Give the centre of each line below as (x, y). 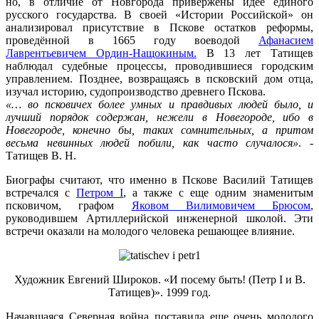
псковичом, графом (69, 206)
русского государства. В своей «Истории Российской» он (159, 15)
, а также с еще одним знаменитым (218, 193)
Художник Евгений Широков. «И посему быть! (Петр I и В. (159, 280)
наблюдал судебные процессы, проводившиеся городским (159, 66)
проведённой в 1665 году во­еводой (132, 41)
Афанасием (286, 41)
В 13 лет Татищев (255, 53)
